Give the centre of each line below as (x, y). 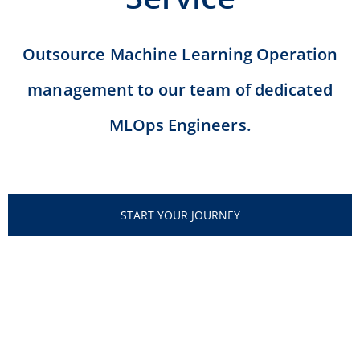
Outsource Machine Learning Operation (180, 54)
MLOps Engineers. (180, 125)
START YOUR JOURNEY (180, 215)
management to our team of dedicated (180, 90)
